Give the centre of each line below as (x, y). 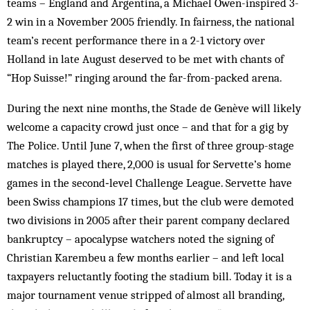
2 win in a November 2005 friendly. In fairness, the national (151, 21)
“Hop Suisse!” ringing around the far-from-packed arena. (145, 77)
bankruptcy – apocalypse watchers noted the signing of (140, 239)
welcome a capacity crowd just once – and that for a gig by (148, 127)
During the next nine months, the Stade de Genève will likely (154, 108)
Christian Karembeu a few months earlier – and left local (146, 257)
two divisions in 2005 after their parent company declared (148, 220)
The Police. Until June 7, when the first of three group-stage (151, 145)
